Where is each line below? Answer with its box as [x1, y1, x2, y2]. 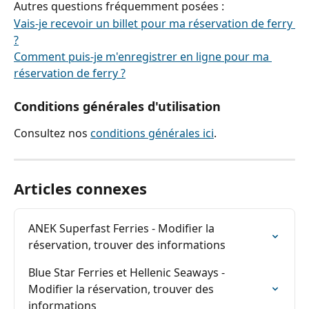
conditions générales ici [90, 126, 214, 141]
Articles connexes [14, 177, 147, 199]
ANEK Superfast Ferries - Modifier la [28, 220, 217, 236]
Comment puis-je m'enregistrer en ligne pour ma [14, 48, 272, 64]
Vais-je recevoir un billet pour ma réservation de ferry [14, 15, 295, 31]
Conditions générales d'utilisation [14, 98, 221, 115]
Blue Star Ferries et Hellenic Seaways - [28, 264, 228, 280]
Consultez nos [14, 126, 90, 141]
